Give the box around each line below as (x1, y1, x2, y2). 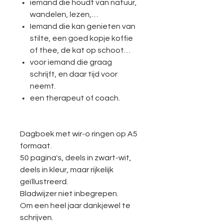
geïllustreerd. (20, 177, 68, 186)
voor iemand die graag (30, 58, 112, 66)
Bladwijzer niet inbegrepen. (20, 189, 118, 198)
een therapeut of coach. (30, 94, 120, 102)
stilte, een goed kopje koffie (30, 34, 133, 42)
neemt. (30, 82, 56, 90)
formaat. (20, 141, 52, 150)
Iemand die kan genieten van (30, 22, 135, 30)
